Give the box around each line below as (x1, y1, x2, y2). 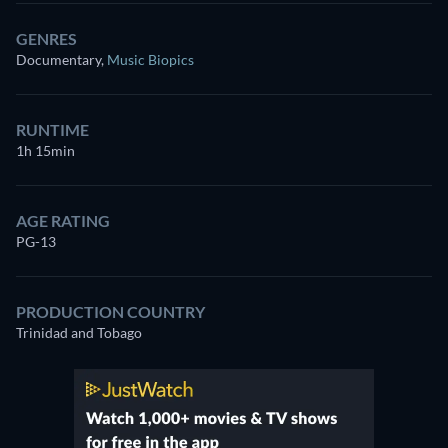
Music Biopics (107, 51, 194, 69)
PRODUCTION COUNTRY (16, 302, 205, 322)
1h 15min (16, 142, 75, 160)
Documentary (16, 51, 101, 69)
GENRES (16, 29, 77, 49)
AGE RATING (16, 211, 110, 231)
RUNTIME (16, 120, 89, 140)
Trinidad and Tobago (16, 324, 142, 342)
